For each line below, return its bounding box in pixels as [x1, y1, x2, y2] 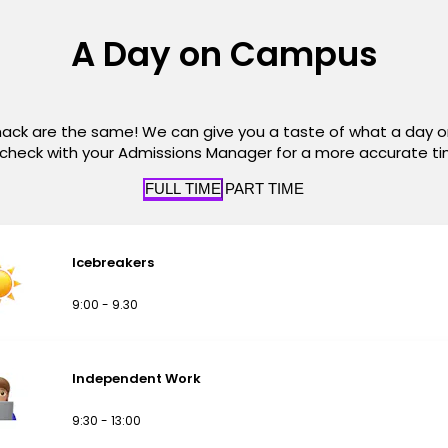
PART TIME [224, 179, 304, 197]
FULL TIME [144, 179, 221, 197]
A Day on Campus [70, 29, 378, 78]
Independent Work [72, 368, 201, 388]
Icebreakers [72, 252, 154, 272]
